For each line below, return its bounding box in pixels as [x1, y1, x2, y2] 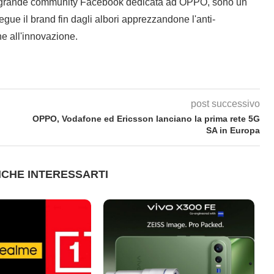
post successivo [191, 98, 261, 109]
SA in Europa [206, 125, 261, 135]
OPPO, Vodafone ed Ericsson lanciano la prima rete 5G [32, 113, 261, 124]
